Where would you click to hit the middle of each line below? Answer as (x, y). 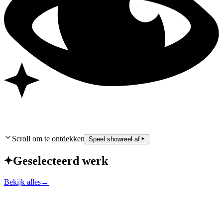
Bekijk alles (22, 182)
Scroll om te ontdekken (48, 138)
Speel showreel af (114, 139)
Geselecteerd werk (60, 161)
